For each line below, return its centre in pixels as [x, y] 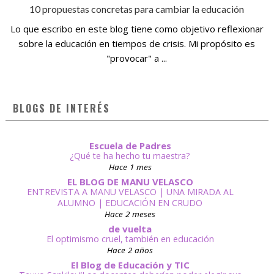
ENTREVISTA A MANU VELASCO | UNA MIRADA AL [130, 192]
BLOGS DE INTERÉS [61, 109]
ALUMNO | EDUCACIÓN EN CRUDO [130, 203]
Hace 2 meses [130, 214]
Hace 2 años [130, 250]
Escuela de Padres [130, 146]
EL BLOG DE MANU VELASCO [130, 182]
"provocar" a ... [137, 58]
